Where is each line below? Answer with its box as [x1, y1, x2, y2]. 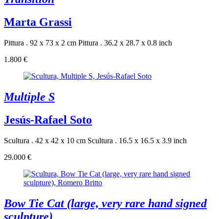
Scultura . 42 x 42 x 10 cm [4, 136, 86, 145]
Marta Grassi [4, 15, 72, 28]
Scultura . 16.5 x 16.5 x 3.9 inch [88, 136, 187, 145]
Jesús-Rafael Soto [4, 113, 92, 126]
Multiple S [4, 90, 55, 103]
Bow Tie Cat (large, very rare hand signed [4, 197, 207, 210]
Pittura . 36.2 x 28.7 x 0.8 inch [78, 38, 172, 47]
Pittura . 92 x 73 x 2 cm [4, 38, 76, 47]
